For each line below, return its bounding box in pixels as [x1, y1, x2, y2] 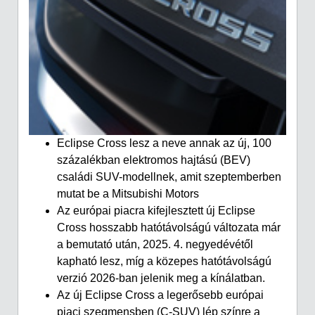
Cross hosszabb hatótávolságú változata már [57, 221, 281, 233]
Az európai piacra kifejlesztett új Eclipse [57, 204, 255, 217]
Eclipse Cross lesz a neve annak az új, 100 [57, 136, 271, 149]
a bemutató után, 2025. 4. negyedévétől [57, 238, 253, 250]
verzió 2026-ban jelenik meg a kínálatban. [57, 271, 265, 284]
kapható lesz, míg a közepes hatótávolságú [57, 255, 271, 267]
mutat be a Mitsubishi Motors [57, 187, 199, 200]
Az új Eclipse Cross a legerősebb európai [57, 288, 264, 301]
